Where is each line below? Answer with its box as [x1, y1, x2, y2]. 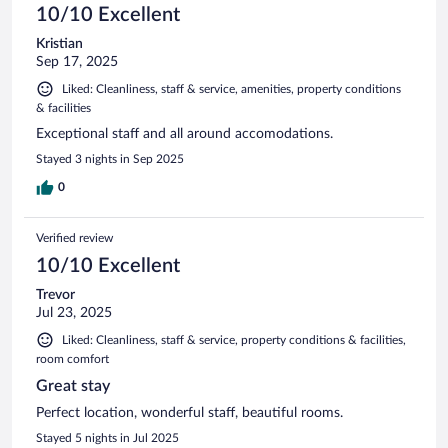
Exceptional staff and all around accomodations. [36, 127, 333, 142]
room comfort [36, 353, 109, 366]
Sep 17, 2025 [36, 55, 118, 70]
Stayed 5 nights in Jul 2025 [36, 432, 179, 445]
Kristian [36, 37, 83, 52]
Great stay [36, 378, 110, 395]
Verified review [36, 232, 113, 245]
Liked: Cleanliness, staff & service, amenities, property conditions [62, 83, 401, 96]
